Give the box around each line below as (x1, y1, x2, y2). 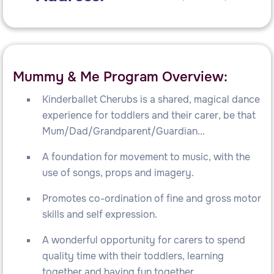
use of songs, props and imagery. (42, 166, 194, 179)
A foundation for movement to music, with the (42, 150, 250, 163)
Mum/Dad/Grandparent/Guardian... (42, 124, 205, 138)
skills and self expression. (42, 207, 157, 221)
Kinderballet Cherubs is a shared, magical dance (42, 92, 260, 106)
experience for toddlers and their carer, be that (42, 108, 256, 122)
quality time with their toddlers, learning (42, 249, 224, 262)
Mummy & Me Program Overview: (13, 68, 228, 86)
